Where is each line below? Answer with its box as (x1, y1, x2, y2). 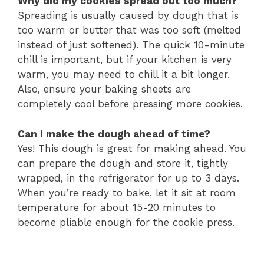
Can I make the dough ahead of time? (18, 127, 210, 140)
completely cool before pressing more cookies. (18, 98, 243, 110)
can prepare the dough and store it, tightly (18, 157, 228, 169)
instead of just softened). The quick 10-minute (18, 39, 245, 51)
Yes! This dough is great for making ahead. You (18, 142, 246, 154)
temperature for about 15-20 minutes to (18, 201, 216, 213)
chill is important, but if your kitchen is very (18, 54, 232, 66)
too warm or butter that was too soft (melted (18, 24, 241, 37)
